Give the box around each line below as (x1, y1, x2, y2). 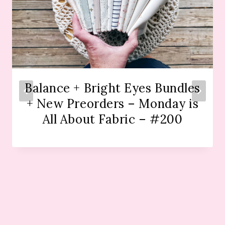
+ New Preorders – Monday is (26, 96, 199, 112)
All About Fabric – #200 (42, 111, 183, 128)
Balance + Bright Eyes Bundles (25, 80, 200, 96)
